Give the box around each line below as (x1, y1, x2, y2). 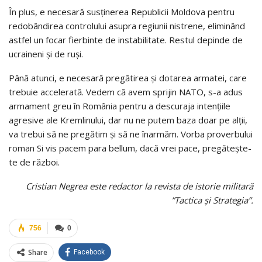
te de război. (9, 156, 60, 168)
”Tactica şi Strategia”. (171, 194, 253, 206)
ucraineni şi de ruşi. (9, 48, 83, 60)
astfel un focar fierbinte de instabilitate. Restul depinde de (9, 34, 243, 46)
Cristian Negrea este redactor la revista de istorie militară (26, 180, 253, 192)
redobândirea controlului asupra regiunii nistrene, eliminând (9, 20, 245, 32)
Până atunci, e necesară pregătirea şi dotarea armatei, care (9, 72, 247, 84)
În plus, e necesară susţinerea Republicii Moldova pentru (9, 6, 235, 18)
